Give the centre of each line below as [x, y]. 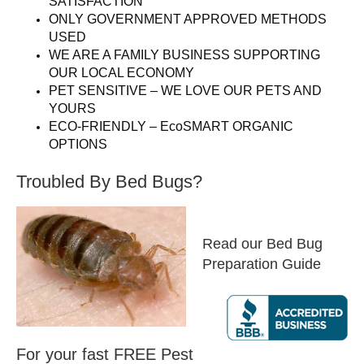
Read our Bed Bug [262, 244]
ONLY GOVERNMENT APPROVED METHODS [188, 19]
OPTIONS [78, 145]
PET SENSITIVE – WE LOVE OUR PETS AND [185, 91]
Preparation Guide [262, 264]
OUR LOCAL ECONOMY [121, 73]
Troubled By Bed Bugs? [109, 182]
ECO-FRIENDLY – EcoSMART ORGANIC [171, 127]
